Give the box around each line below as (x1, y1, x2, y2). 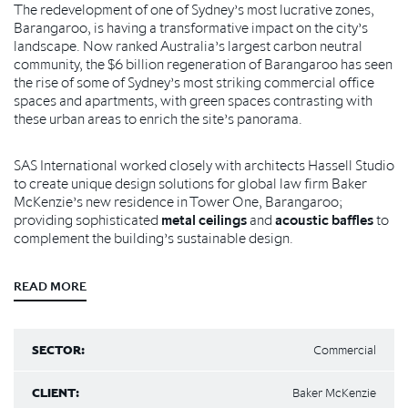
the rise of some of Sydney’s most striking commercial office (14, 73, 374, 91)
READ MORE (14, 278, 87, 294)
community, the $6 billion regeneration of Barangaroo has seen (14, 55, 393, 73)
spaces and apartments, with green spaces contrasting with (14, 91, 372, 109)
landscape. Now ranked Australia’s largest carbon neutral (14, 36, 362, 55)
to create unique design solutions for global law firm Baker (14, 174, 367, 192)
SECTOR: (32, 342, 85, 358)
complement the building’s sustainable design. (14, 229, 293, 247)
